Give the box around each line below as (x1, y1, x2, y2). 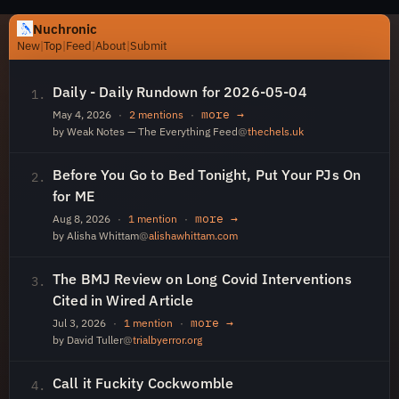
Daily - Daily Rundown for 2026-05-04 (53, 83, 307, 101)
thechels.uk (248, 125, 304, 138)
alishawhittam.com (149, 229, 238, 242)
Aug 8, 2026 (53, 211, 110, 225)
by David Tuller (53, 333, 123, 346)
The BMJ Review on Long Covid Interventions (53, 270, 352, 288)
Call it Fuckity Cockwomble (53, 374, 234, 392)
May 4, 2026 (53, 107, 111, 121)
